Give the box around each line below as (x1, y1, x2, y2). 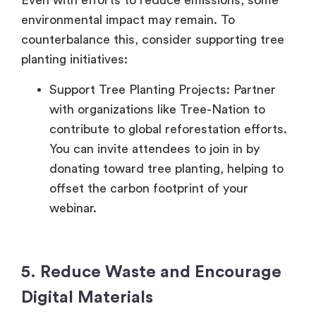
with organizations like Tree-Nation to (49, 102, 265, 116)
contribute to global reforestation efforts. (49, 122, 287, 135)
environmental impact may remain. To (21, 13, 235, 27)
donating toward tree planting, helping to (49, 162, 284, 175)
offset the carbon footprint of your (49, 181, 248, 195)
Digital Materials (21, 288, 153, 306)
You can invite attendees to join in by (49, 142, 260, 155)
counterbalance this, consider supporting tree (21, 33, 284, 47)
